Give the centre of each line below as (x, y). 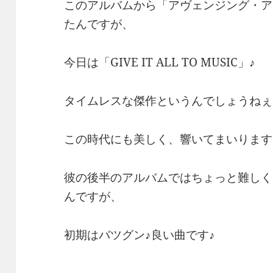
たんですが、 (99, 24)
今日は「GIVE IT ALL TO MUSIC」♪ (160, 62)
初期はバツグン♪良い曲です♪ (140, 234)
